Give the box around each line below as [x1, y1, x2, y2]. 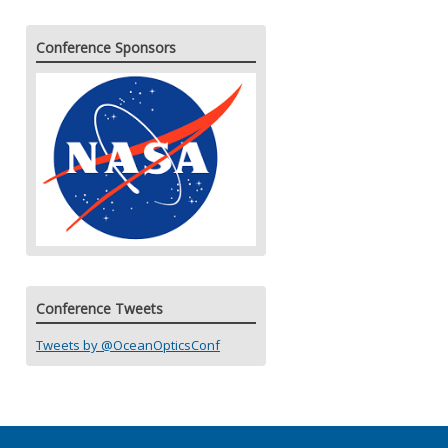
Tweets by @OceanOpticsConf [36, 335, 220, 354]
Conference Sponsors [36, 37, 176, 57]
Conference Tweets [36, 298, 163, 318]
